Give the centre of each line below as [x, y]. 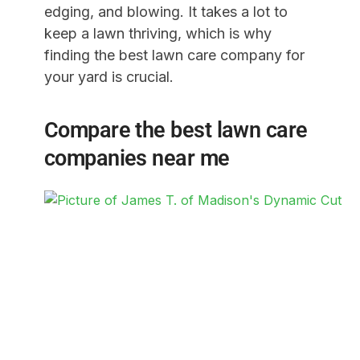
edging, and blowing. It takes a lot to [166, 12]
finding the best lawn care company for [174, 55]
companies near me [137, 158]
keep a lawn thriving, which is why [157, 33]
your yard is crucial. [108, 77]
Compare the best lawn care [176, 130]
